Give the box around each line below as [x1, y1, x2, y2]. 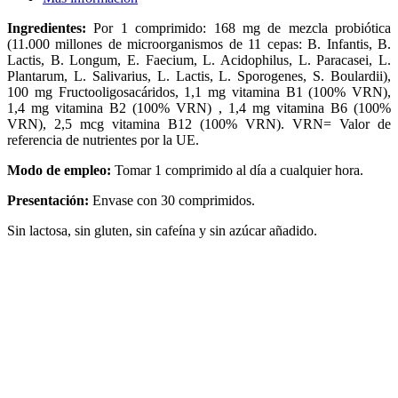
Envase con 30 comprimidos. [89, 192, 255, 208]
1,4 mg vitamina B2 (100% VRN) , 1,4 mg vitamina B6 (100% [7, 99, 391, 115]
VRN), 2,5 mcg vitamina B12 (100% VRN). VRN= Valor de [7, 115, 391, 131]
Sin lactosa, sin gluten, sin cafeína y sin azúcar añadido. [7, 222, 317, 238]
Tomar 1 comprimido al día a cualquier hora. [111, 162, 363, 178]
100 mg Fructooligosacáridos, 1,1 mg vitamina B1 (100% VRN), [7, 84, 391, 99]
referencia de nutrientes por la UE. [7, 131, 199, 147]
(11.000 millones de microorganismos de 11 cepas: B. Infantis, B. [7, 36, 391, 52]
